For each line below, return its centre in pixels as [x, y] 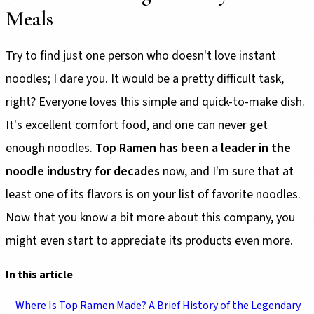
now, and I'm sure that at [227, 172]
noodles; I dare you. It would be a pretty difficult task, [145, 79]
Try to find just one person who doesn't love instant [141, 56]
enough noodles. [50, 149]
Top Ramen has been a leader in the [193, 149]
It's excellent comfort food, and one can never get [137, 125]
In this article [39, 275]
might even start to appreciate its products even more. [149, 241]
